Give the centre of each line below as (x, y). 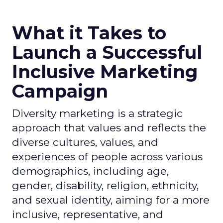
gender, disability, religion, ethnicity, (105, 185)
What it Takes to (89, 33)
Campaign (60, 91)
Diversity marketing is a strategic (97, 113)
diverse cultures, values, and (85, 142)
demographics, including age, (90, 171)
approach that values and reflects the (109, 128)
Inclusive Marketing (105, 72)
